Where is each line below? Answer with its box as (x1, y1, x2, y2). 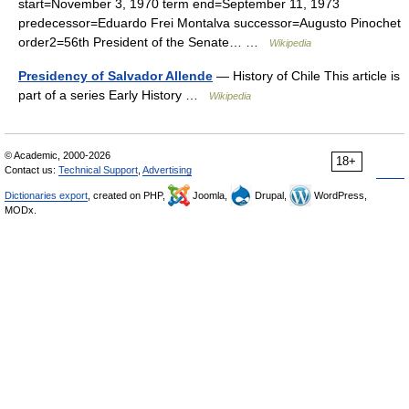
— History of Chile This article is (213, 68, 400, 83)
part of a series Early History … (18, 87, 209, 102)
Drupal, (252, 189, 289, 201)
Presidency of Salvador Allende (18, 68, 213, 83)
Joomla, (190, 189, 230, 201)
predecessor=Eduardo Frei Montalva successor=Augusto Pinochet (18, 15, 401, 30)
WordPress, (311, 189, 367, 201)
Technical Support (58, 163, 138, 175)
